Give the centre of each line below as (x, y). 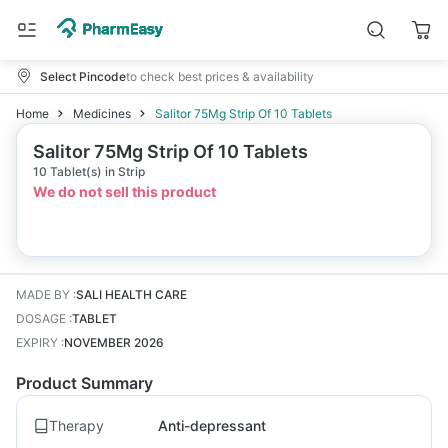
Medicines (102, 113)
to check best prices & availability (220, 76)
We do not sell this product (124, 191)
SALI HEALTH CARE (131, 294)
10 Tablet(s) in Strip (89, 171)
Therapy (76, 425)
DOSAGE (41, 318)
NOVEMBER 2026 (114, 342)
